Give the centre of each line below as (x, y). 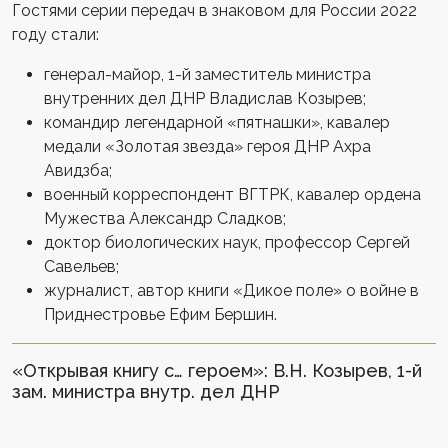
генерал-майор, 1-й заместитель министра (207, 74)
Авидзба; (78, 170)
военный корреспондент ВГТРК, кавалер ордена (232, 194)
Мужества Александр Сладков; (165, 218)
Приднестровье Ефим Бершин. (160, 314)
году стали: (55, 34)
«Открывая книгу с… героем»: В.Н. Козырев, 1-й (217, 370)
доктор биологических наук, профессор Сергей (227, 242)
